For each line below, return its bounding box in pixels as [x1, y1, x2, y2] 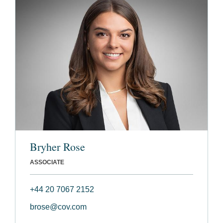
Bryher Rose [30, 139, 85, 154]
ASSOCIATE [30, 159, 64, 166]
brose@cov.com [30, 203, 87, 212]
